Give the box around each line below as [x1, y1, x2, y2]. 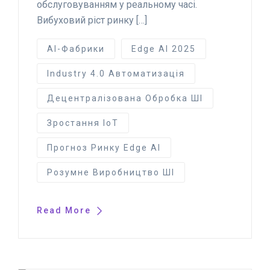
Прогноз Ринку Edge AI [47, 142, 161, 152]
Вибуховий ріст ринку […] [37, 14, 147, 26]
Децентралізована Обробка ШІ [47, 93, 203, 103]
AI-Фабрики [47, 43, 105, 54]
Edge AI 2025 [131, 43, 196, 54]
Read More [37, 205, 94, 215]
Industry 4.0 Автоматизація [47, 68, 185, 78]
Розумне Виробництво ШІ [47, 167, 175, 177]
